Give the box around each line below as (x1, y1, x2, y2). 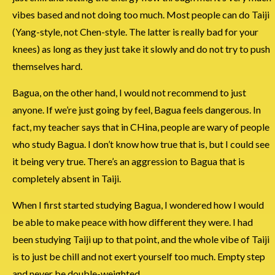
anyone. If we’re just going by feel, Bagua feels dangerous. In (12, 103, 261, 115)
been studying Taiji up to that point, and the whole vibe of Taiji (12, 233, 269, 245)
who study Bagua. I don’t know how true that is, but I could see (12, 137, 269, 150)
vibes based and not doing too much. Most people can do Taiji (12, 8, 269, 20)
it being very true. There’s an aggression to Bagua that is (12, 155, 245, 167)
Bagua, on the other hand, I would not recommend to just (12, 86, 246, 98)
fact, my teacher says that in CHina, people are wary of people (12, 120, 269, 133)
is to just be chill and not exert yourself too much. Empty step (12, 250, 265, 262)
